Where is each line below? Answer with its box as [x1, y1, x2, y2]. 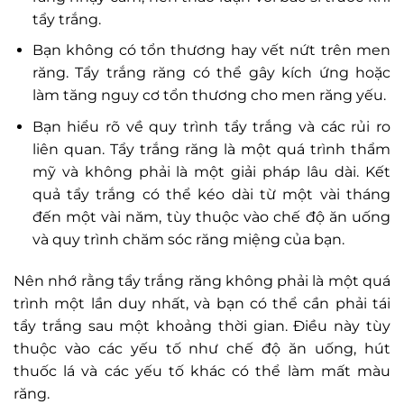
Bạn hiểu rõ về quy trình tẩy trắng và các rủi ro [32, 117, 390, 135]
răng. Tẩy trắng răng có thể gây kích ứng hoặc [32, 64, 390, 82]
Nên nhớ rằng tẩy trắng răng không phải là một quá [14, 271, 390, 289]
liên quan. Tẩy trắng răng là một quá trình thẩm [32, 140, 390, 158]
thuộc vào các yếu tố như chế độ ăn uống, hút [14, 339, 390, 357]
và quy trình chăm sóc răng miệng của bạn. [32, 230, 344, 248]
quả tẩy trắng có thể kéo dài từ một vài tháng [32, 185, 390, 203]
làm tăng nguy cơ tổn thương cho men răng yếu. [32, 87, 386, 105]
